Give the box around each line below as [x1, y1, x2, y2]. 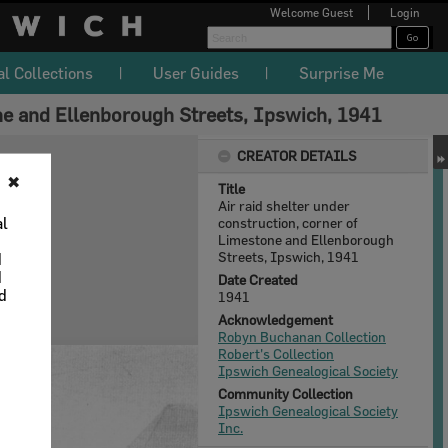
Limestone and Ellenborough [218, 231, 394, 248]
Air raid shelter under [218, 197, 350, 214]
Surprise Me [299, 64, 384, 82]
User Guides [153, 64, 239, 82]
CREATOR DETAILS [237, 147, 357, 164]
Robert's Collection [218, 345, 334, 362]
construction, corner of [218, 214, 358, 231]
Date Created [218, 271, 298, 288]
